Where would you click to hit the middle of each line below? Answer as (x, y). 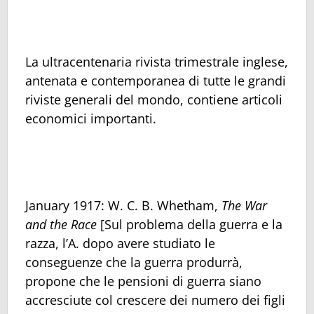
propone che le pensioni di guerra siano (143, 281)
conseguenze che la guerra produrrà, (134, 262)
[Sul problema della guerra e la (190, 225)
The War (244, 206)
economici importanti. (91, 119)
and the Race (61, 225)
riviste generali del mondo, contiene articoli (154, 100)
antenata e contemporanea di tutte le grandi (156, 81)
